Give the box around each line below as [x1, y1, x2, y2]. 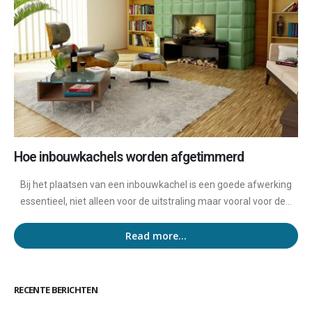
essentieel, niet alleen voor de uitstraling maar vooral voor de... [20, 196, 292, 208]
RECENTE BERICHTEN [14, 283, 97, 296]
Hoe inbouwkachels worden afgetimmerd [14, 149, 244, 166]
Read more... [125, 228, 187, 242]
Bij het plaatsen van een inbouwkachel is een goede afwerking [20, 179, 292, 191]
